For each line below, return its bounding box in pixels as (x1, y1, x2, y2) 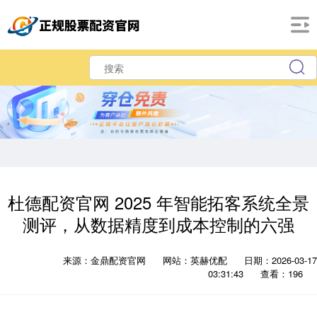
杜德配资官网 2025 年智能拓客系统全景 (8, 190, 309, 215)
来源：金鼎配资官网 (63, 253, 149, 267)
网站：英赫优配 (163, 253, 227, 267)
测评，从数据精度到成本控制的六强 (23, 212, 294, 237)
